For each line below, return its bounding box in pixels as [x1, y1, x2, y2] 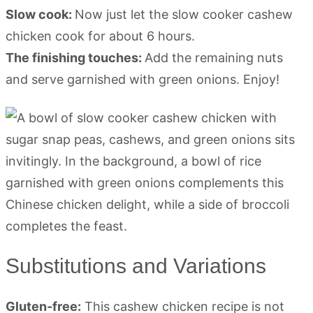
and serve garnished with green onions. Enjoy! [6, 72, 279, 87]
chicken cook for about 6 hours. [6, 29, 195, 44]
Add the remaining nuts [145, 50, 283, 66]
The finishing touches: [6, 50, 145, 66]
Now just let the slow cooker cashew [75, 7, 293, 22]
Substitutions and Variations [6, 254, 266, 278]
